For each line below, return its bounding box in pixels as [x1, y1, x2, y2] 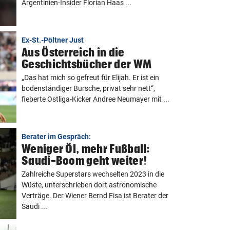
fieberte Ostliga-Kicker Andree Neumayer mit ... [22, 95, 169, 103]
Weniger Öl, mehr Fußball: [22, 142, 150, 155]
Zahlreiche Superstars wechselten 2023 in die [22, 170, 164, 178]
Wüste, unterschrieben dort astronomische [22, 181, 157, 189]
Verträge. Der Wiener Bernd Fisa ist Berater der [22, 191, 168, 200]
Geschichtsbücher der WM [22, 57, 152, 70]
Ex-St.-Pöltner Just [22, 36, 84, 44]
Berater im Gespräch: [22, 132, 91, 141]
